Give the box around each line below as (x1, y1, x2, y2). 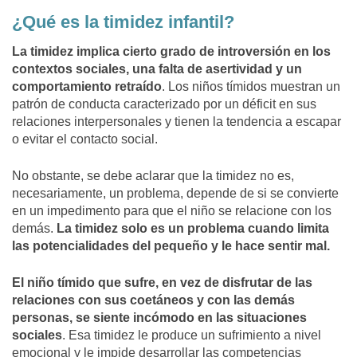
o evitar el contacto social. (12, 131, 158, 147)
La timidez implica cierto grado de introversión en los (12, 44, 331, 60)
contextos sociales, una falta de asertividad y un (12, 61, 302, 77)
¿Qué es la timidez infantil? (12, 12, 234, 32)
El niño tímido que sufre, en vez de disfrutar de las (12, 275, 312, 291)
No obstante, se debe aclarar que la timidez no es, (12, 168, 294, 184)
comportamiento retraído (12, 79, 162, 95)
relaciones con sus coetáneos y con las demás (12, 292, 295, 308)
